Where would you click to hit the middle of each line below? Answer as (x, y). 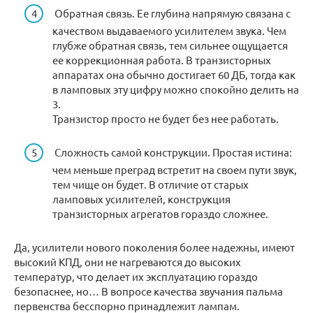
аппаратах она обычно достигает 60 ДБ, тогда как (174, 74)
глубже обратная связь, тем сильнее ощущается (170, 45)
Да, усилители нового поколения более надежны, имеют (154, 247)
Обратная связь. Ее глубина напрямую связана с (172, 13)
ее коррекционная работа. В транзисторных (162, 59)
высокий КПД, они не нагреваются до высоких (128, 261)
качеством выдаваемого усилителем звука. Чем (169, 30)
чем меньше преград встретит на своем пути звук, (175, 169)
